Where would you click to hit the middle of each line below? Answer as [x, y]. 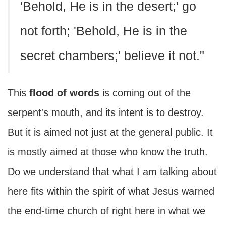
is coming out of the [145, 93]
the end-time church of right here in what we [106, 211]
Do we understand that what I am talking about [112, 172]
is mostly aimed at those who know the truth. [108, 152]
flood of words [64, 93]
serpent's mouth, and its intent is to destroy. [106, 112]
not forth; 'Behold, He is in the [104, 31]
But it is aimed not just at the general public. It [110, 132]
